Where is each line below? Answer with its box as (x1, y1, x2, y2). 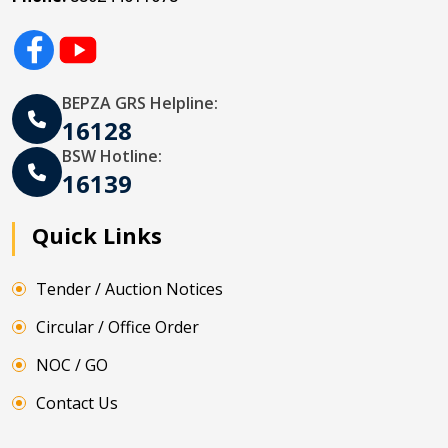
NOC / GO (36, 354, 108, 377)
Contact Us (36, 392, 118, 415)
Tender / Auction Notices (36, 278, 223, 301)
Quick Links (32, 220, 162, 251)
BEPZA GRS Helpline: (62, 92, 218, 115)
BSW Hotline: (62, 145, 162, 168)
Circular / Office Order (36, 316, 199, 339)
